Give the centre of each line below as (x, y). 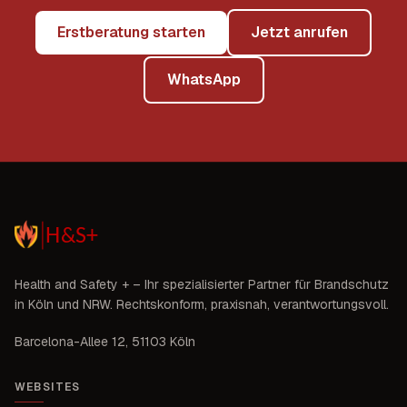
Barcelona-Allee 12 (70, 342)
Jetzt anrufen (299, 32)
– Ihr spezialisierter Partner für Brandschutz (259, 285)
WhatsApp (203, 79)
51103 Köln (164, 342)
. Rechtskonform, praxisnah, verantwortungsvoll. (249, 305)
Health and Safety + (72, 285)
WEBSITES (48, 387)
